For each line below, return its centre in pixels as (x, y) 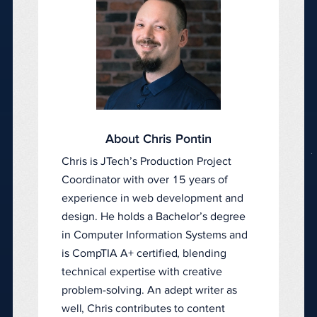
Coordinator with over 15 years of (145, 179)
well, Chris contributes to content (143, 308)
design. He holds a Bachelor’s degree (154, 216)
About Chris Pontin (158, 139)
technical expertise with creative (142, 271)
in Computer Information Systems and (155, 235)
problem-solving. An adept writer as (149, 290)
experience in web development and (152, 198)
